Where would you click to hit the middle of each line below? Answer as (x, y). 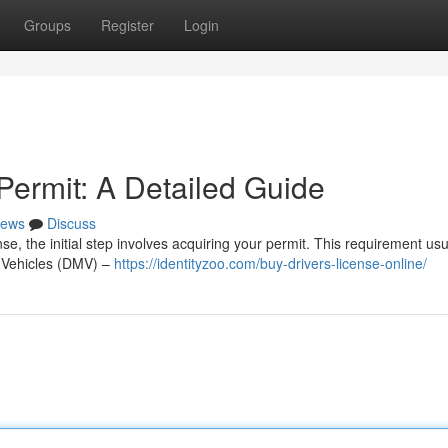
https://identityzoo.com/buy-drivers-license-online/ (270, 263)
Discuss (71, 223)
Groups (47, 25)
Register (127, 25)
